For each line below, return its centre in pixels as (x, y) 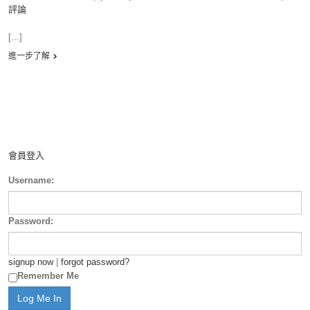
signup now (31, 262)
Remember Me (48, 276)
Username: (31, 180)
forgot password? (95, 262)
